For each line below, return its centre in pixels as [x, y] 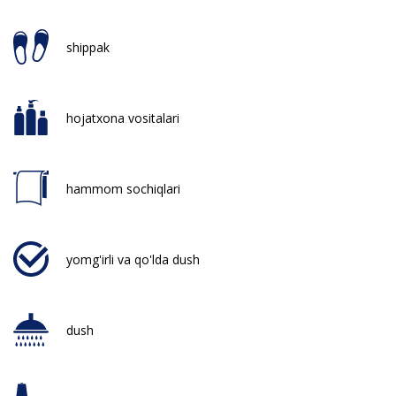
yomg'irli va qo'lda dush [133, 259]
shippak [88, 47]
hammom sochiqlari [123, 188]
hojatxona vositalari [123, 118]
